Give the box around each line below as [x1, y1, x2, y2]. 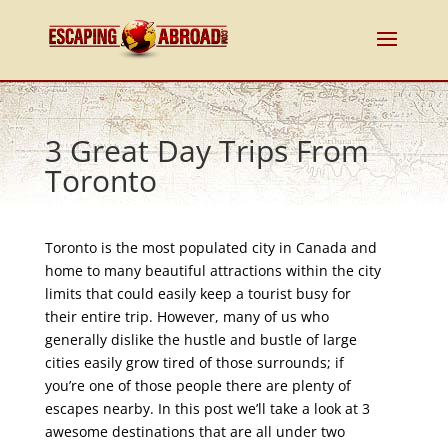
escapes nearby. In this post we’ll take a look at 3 [44, 399, 370, 418]
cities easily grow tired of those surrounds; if [44, 353, 344, 372]
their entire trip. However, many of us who [44, 307, 329, 326]
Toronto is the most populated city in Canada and [44, 238, 377, 257]
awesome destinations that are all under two [44, 422, 345, 441]
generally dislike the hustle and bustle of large [44, 330, 357, 349]
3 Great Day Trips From [44, 130, 369, 171]
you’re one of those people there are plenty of [44, 376, 351, 395]
